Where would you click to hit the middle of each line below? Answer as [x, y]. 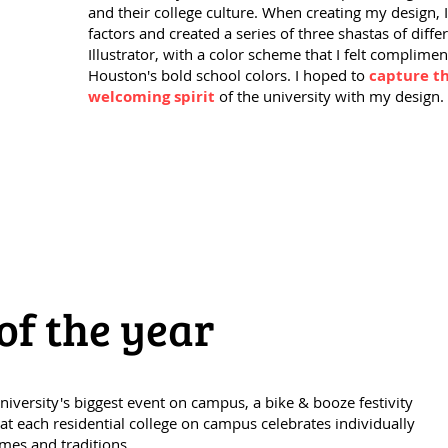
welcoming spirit [153, 96]
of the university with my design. [331, 96]
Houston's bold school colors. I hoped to [228, 75]
